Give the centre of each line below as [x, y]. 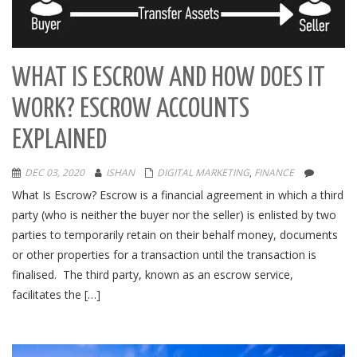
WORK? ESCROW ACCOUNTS [131, 109]
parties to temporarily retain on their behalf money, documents [175, 234]
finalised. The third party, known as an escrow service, [153, 274]
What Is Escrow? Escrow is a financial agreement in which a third [178, 194]
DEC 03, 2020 [55, 172]
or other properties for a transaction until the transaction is [164, 254]
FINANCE [274, 172]
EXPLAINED [59, 140]
